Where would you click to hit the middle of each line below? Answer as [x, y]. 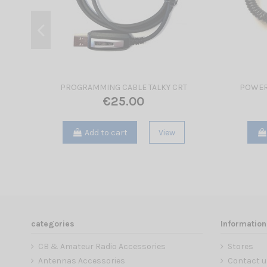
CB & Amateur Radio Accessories [102, 246]
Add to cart [106, 132]
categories [53, 224]
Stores [240, 246]
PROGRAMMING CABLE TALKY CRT [123, 88]
